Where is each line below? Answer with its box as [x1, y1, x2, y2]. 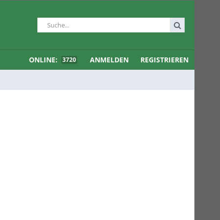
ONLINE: [29, 55, 59, 64]
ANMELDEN [90, 55, 129, 64]
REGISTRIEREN [140, 55, 189, 64]
